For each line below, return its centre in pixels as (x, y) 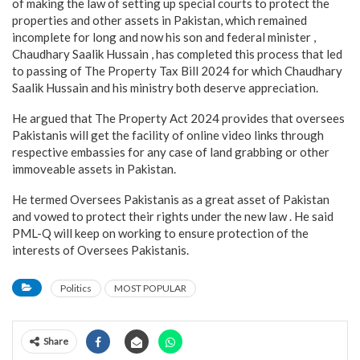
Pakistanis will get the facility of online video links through (168, 135)
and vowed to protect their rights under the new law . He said (173, 217)
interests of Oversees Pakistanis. (100, 250)
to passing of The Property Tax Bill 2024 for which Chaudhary (177, 71)
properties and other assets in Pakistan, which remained (160, 20)
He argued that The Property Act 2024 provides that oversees (178, 119)
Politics (76, 288)
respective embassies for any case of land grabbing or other (171, 152)
